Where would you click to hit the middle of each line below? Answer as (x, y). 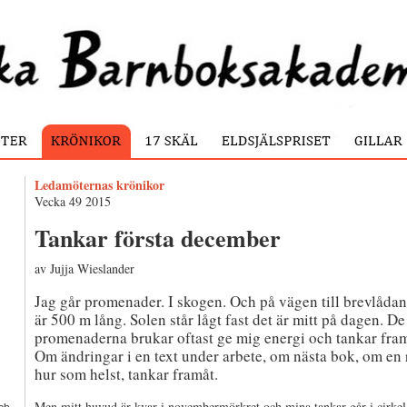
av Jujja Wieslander (84, 268)
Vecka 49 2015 (73, 201)
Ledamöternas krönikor (99, 185)
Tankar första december (158, 238)
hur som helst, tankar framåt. (126, 374)
